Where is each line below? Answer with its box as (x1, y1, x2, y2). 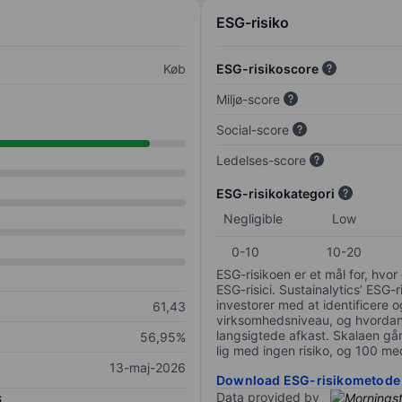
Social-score (216, 122, 289, 138)
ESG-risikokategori (216, 186, 335, 202)
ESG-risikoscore (216, 61, 319, 77)
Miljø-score (216, 92, 280, 108)
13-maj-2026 (109, 360, 186, 376)
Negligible (223, 211, 283, 227)
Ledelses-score (216, 153, 306, 169)
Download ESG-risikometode (216, 372, 400, 389)
